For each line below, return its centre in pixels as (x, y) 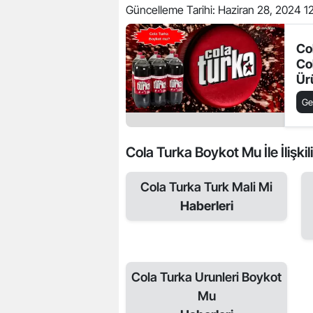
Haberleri (206, 205)
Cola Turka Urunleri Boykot (206, 277)
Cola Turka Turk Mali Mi (206, 187)
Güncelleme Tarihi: (172, 9)
